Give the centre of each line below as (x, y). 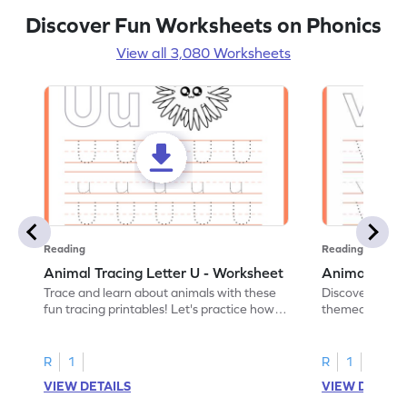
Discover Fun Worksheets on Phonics (203, 25)
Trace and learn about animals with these (160, 292)
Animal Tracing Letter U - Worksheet (164, 272)
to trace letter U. (90, 325)
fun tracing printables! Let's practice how (159, 308)
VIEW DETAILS (88, 386)
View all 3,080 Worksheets (203, 52)
